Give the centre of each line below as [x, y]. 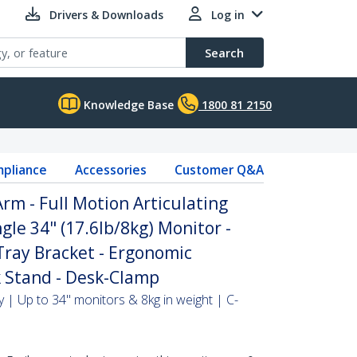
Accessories [110, 170]
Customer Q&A [219, 170]
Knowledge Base [127, 105]
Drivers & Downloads [106, 15]
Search [224, 53]
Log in [228, 15]
